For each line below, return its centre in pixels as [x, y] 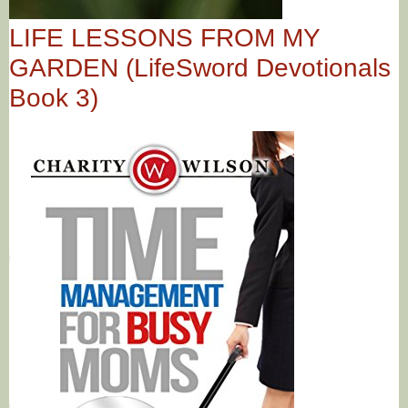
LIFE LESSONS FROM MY [164, 37]
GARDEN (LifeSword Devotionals [200, 67]
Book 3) [54, 97]
